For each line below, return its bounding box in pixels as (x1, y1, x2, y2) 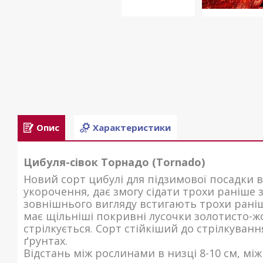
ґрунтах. (23, 234, 68, 248)
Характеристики (93, 122, 171, 134)
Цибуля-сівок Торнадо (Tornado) (23, 155, 205, 169)
